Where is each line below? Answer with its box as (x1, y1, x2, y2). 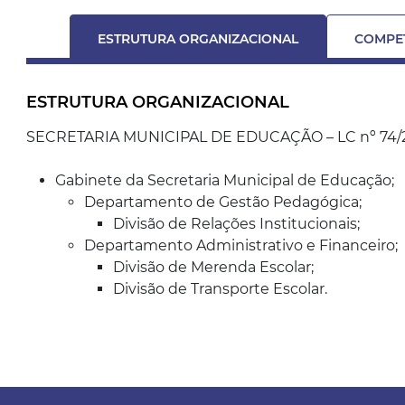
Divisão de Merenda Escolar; (113, 259, 315, 276)
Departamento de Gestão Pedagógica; (84, 193, 363, 211)
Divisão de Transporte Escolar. (113, 280, 328, 297)
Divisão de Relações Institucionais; (113, 215, 361, 232)
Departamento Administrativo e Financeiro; (84, 237, 399, 254)
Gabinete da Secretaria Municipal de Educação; (55, 172, 395, 189)
